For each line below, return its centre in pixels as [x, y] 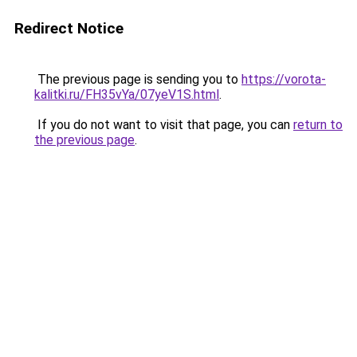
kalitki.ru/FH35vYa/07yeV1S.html [127, 94]
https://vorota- [284, 79]
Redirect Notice [69, 28]
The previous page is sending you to [138, 79]
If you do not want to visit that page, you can [164, 125]
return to [318, 125]
